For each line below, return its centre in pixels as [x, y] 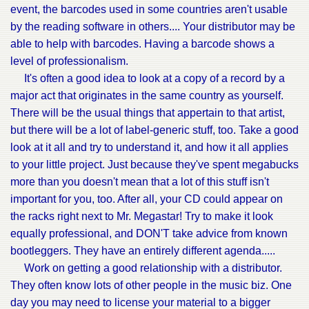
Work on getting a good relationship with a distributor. [146, 268]
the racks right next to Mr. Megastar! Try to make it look [142, 216]
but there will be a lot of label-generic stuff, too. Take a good [154, 130]
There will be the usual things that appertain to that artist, [148, 113]
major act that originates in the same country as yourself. [147, 96]
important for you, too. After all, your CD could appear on [147, 199]
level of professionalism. [69, 61]
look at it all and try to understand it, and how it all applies [149, 147]
